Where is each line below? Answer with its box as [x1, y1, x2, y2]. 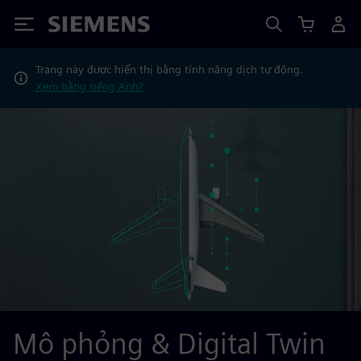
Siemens [48, 19, 102, 35]
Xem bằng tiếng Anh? [35, 80, 143, 93]
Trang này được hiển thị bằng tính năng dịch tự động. [35, 63, 303, 76]
